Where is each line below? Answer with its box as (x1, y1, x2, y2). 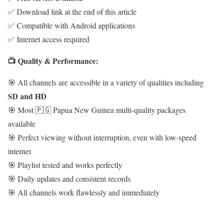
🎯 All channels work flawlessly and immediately (8, 187, 160, 198)
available (8, 118, 35, 129)
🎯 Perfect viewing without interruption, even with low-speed (8, 132, 196, 143)
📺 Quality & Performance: (8, 55, 98, 67)
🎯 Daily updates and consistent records (8, 173, 131, 184)
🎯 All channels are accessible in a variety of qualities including (8, 77, 204, 88)
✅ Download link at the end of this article (8, 6, 137, 17)
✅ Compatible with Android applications (8, 20, 135, 31)
